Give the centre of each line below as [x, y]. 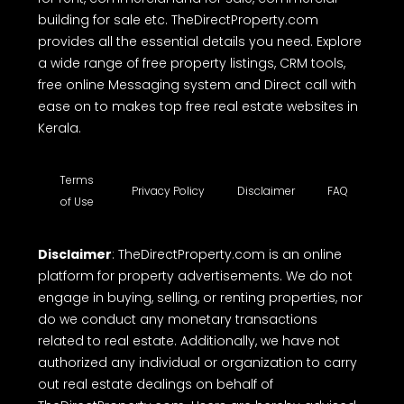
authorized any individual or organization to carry [197, 363]
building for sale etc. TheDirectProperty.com [178, 20]
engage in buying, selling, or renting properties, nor [200, 298]
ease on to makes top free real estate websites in [198, 106]
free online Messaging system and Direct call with [197, 85]
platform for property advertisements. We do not [195, 276]
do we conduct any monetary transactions [178, 319]
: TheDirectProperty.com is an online [227, 254]
